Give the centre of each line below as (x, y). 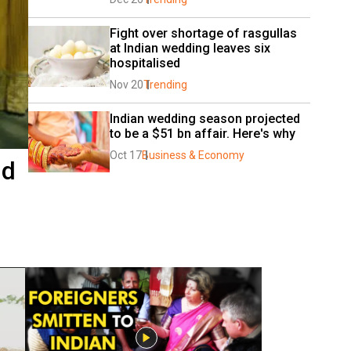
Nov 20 (127, 85)
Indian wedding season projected (205, 119)
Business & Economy (193, 155)
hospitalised (145, 63)
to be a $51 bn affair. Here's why (204, 134)
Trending (165, 85)
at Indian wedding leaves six (190, 48)
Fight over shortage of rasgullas (203, 33)
